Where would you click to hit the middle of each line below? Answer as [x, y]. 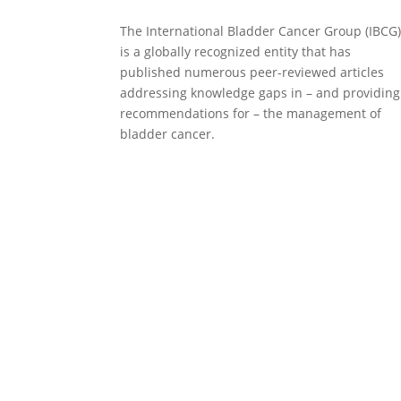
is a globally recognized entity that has [236, 52]
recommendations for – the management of [251, 114]
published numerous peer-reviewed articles [252, 73]
